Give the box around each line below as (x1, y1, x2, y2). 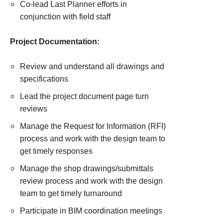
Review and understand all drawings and (20, 62, 164, 71)
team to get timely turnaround (20, 189, 122, 198)
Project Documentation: (10, 37, 100, 46)
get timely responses (20, 147, 93, 155)
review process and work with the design (20, 177, 163, 185)
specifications (20, 75, 68, 83)
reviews (20, 105, 47, 113)
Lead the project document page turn (20, 92, 149, 101)
